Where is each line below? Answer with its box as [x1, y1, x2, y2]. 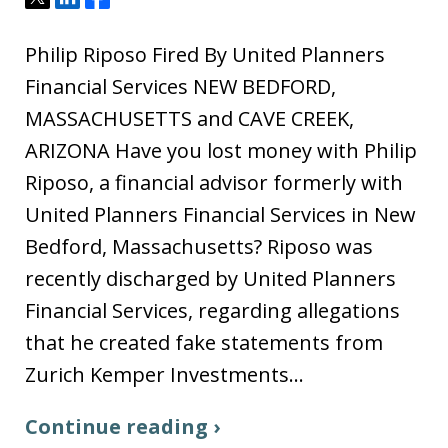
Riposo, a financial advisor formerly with [25, 168, 403, 196]
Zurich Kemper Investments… [25, 360, 304, 388]
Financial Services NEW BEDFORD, [25, 72, 336, 100]
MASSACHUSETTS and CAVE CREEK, [25, 104, 354, 132]
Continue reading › [25, 412, 220, 440]
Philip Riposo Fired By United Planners [25, 40, 385, 68]
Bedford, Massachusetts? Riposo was [25, 232, 373, 260]
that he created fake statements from [25, 328, 383, 356]
